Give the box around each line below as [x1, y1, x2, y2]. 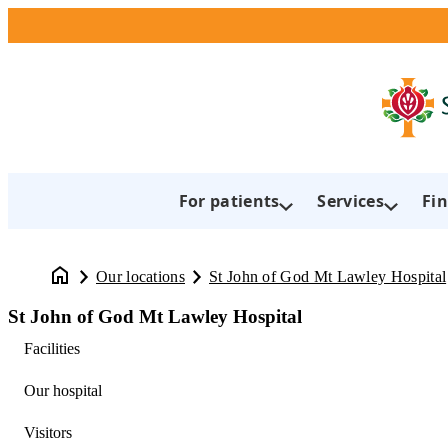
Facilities [24, 340, 80, 357]
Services [317, 190, 384, 212]
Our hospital [24, 382, 102, 399]
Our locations [96, 267, 185, 285]
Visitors [24, 424, 72, 441]
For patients [178, 190, 280, 212]
